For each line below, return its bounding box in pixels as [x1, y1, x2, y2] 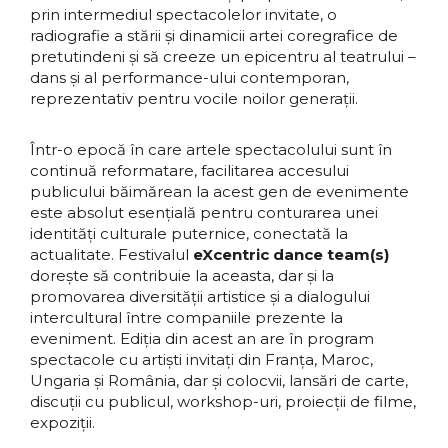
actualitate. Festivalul [30, 245, 193, 264]
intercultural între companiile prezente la [30, 308, 343, 327]
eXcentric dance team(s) [193, 245, 389, 264]
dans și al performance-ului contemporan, [30, 68, 349, 87]
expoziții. [30, 413, 95, 432]
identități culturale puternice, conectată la [30, 224, 348, 243]
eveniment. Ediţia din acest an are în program [30, 329, 374, 348]
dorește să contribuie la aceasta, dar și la [30, 266, 334, 285]
